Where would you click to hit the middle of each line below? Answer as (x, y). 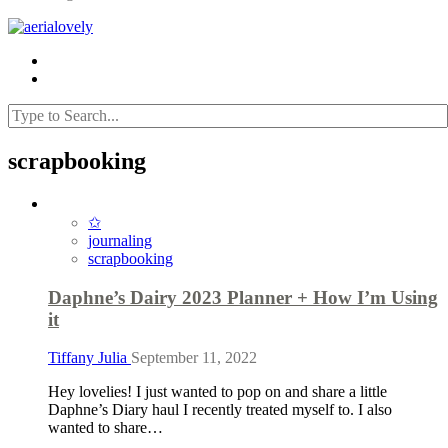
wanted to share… (105, 428)
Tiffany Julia (89, 358)
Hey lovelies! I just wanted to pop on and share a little (217, 392)
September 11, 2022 (194, 358)
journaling (120, 240)
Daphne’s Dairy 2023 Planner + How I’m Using (243, 297)
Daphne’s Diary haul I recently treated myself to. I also (220, 410)
